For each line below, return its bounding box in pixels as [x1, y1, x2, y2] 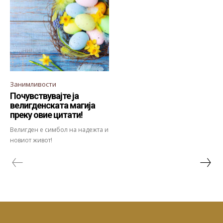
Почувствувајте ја [10, 91, 79, 102]
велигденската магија [10, 100, 95, 111]
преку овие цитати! [10, 110, 83, 120]
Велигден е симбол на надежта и [10, 125, 109, 134]
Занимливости [10, 80, 56, 89]
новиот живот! [10, 136, 52, 145]
